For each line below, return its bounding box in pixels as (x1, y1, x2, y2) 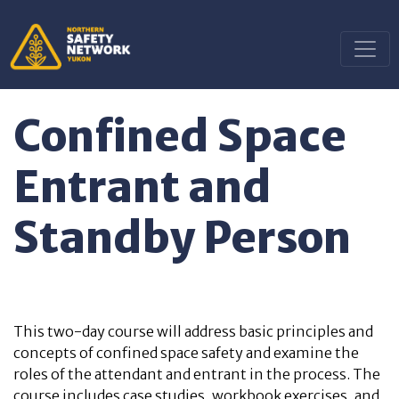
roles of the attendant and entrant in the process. (13, 365, 353, 383)
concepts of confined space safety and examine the (13, 344, 359, 362)
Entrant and (13, 160, 272, 214)
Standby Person (13, 211, 351, 265)
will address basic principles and (157, 322, 373, 340)
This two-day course (13, 322, 157, 340)
